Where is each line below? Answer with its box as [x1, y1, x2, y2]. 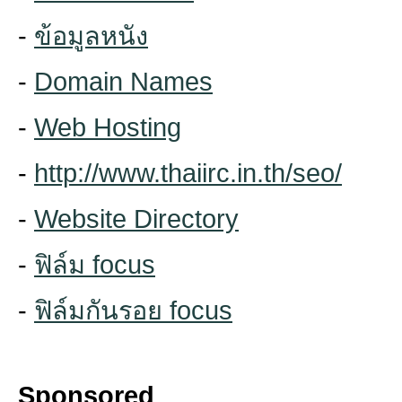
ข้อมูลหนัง [34, 22, 148, 50]
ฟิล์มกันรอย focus [34, 296, 232, 325]
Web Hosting [34, 113, 181, 142]
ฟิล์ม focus [34, 250, 155, 279]
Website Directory [34, 205, 239, 233]
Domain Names [34, 67, 213, 96]
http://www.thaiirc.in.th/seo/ [34, 159, 342, 188]
